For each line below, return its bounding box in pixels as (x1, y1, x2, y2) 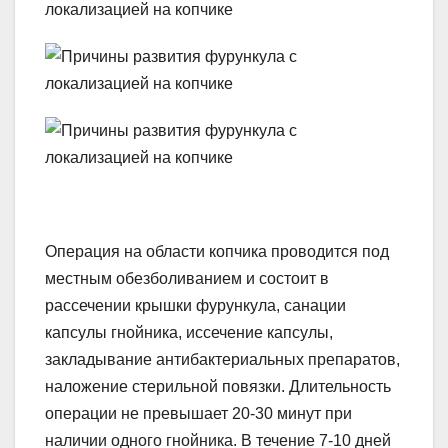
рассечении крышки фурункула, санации (45, 296, 346, 314)
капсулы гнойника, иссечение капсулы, (45, 323, 333, 341)
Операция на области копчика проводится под (45, 242, 389, 260)
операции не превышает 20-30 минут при (45, 404, 352, 422)
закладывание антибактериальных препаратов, (45, 350, 400, 368)
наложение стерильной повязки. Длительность (45, 377, 391, 395)
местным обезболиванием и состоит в (45, 269, 329, 287)
